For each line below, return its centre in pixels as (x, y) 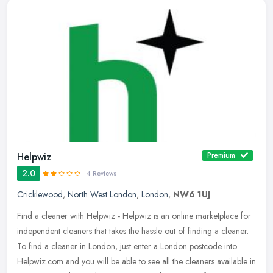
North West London (102, 195)
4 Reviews (101, 174)
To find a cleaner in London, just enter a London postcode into (127, 246)
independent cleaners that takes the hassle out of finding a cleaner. (133, 231)
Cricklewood (40, 195)
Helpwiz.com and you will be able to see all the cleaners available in (136, 262)
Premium (221, 156)
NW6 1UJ (192, 195)
